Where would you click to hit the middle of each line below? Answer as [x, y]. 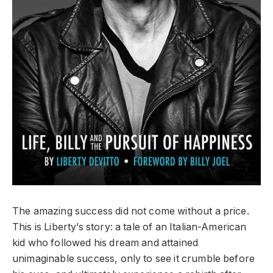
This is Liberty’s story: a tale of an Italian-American [129, 227]
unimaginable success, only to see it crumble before [134, 258]
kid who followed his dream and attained [105, 243]
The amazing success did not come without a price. [131, 211]
